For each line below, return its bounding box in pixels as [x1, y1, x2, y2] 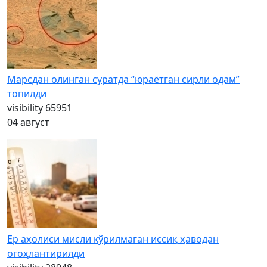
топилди [7, 87, 46, 100]
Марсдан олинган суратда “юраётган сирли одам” [7, 73, 240, 86]
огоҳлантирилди [7, 247, 85, 260]
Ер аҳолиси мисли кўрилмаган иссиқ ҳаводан [7, 232, 219, 246]
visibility [7, 101, 43, 114]
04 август [7, 116, 49, 129]
